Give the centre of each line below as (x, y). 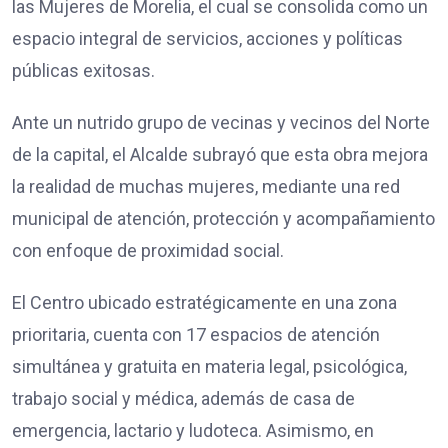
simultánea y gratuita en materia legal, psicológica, (209, 366)
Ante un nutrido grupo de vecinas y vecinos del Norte (221, 122)
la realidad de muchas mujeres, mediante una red (206, 186)
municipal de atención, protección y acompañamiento (223, 218)
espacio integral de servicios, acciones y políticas (207, 38)
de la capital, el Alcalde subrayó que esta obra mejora (220, 154)
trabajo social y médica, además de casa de (183, 398)
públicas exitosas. (83, 70)
